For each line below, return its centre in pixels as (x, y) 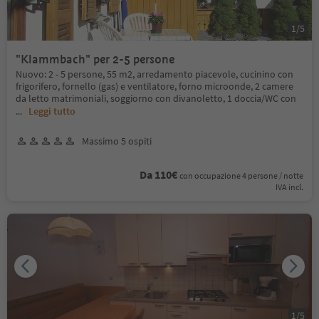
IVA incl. (289, 187)
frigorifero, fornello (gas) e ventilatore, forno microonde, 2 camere (155, 86)
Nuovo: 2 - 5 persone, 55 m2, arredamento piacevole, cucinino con (155, 74)
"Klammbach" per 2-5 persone (95, 59)
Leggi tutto (52, 111)
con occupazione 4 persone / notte (241, 175)
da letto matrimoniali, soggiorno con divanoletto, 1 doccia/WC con (156, 98)
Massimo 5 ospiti (117, 141)
